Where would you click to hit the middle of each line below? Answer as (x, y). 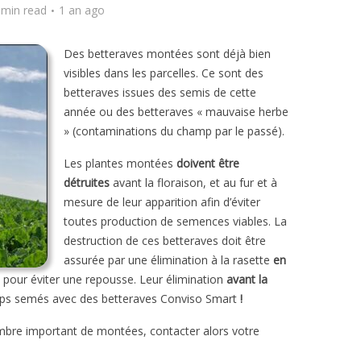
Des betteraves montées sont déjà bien (167, 54)
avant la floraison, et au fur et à (193, 183)
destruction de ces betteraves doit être (165, 241)
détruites (87, 183)
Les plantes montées (120, 163)
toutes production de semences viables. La (175, 221)
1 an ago (81, 10)
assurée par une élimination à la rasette (168, 260)
